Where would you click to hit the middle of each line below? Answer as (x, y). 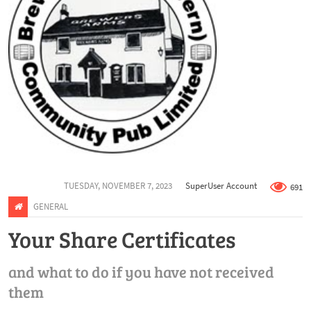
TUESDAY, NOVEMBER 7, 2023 (118, 185)
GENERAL (51, 207)
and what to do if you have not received (141, 272)
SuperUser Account (221, 185)
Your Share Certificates (122, 239)
